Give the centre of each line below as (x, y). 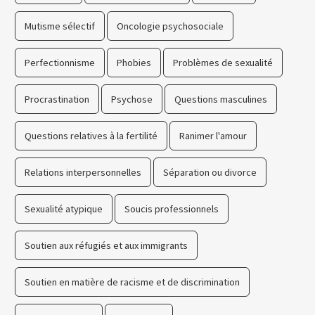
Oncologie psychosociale (170, 26)
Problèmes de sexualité (223, 63)
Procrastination (57, 99)
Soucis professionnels (172, 209)
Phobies (134, 63)
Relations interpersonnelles (83, 173)
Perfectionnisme (60, 63)
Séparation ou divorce (210, 173)
